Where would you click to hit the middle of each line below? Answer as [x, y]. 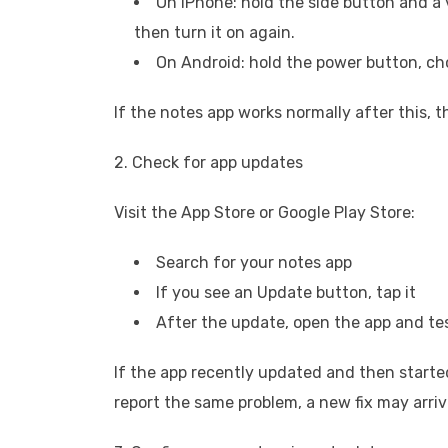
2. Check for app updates [208, 162]
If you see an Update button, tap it [286, 292]
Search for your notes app [254, 262]
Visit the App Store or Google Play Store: [264, 212]
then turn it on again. [214, 32]
